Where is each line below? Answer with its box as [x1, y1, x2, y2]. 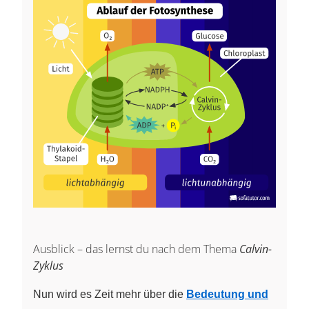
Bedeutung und [186, 288, 268, 301]
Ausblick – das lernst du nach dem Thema [33, 241, 239, 257]
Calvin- [239, 241, 272, 257]
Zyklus [33, 258, 63, 274]
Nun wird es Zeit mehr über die [33, 288, 186, 301]
